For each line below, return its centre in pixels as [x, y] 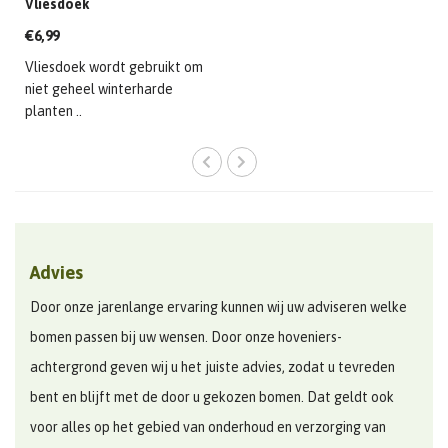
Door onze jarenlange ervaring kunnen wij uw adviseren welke [218, 306]
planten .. [53, 110]
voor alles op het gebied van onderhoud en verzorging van [208, 426]
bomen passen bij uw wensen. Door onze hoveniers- [186, 336]
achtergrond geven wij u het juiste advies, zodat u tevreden [212, 366]
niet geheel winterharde [99, 88]
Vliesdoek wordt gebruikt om [114, 66]
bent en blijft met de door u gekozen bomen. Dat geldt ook [212, 396]
